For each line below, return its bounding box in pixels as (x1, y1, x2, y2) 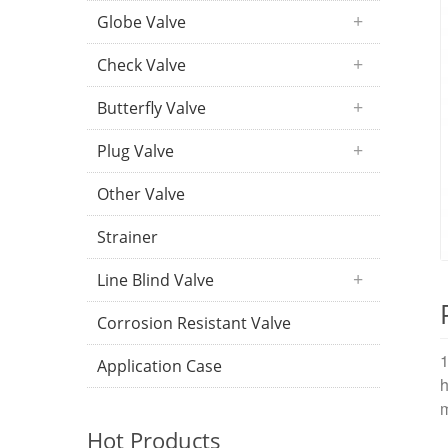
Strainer (97, 226, 158, 248)
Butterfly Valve (97, 97, 206, 119)
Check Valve (97, 54, 186, 76)
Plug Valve (97, 140, 174, 162)
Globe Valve (97, 11, 186, 33)
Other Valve (97, 183, 185, 205)
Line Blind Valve (97, 269, 214, 291)
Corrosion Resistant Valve (97, 312, 291, 334)
